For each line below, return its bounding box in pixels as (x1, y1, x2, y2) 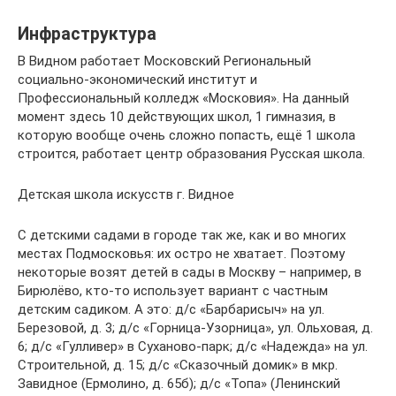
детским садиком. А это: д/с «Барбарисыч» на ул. (18, 301, 324, 317)
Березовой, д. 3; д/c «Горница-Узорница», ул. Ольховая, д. (18, 320, 373, 336)
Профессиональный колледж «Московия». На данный (18, 90, 349, 106)
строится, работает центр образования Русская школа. (18, 146, 365, 162)
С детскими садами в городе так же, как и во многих (18, 227, 346, 243)
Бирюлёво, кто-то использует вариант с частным (18, 283, 328, 299)
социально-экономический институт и (18, 72, 257, 88)
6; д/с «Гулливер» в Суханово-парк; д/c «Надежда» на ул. (18, 339, 368, 354)
